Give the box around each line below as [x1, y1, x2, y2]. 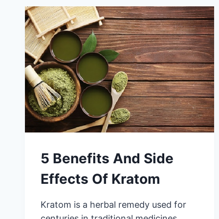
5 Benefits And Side [41, 150, 174, 167]
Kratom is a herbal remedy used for [41, 199, 186, 210]
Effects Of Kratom [41, 170, 160, 187]
